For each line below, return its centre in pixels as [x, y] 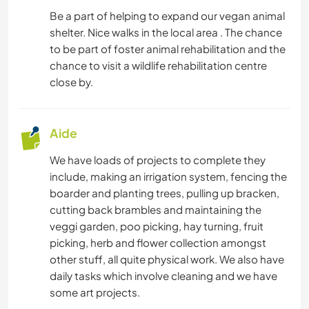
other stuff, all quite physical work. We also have [167, 259]
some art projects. [95, 292]
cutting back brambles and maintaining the [156, 210]
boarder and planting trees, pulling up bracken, [165, 193]
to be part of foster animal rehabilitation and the [168, 49]
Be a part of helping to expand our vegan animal [167, 16]
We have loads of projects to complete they [158, 160]
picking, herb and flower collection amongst [158, 243]
